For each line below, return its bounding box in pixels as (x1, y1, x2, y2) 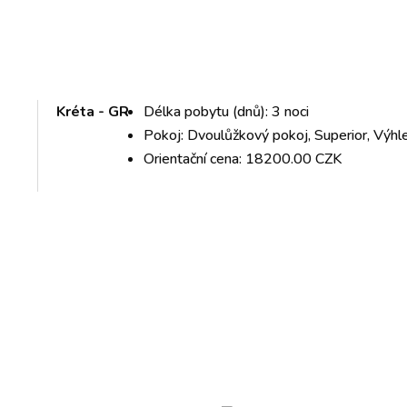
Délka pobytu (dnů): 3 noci (144, 101, 310, 122)
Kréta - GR (56, 101, 130, 122)
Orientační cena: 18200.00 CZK (144, 148, 342, 169)
